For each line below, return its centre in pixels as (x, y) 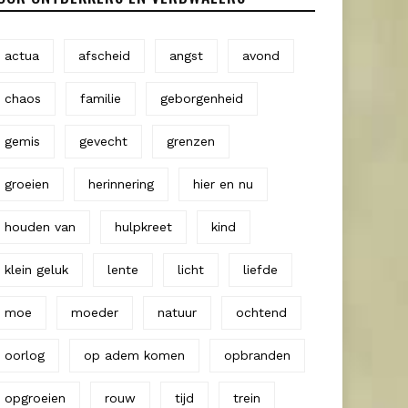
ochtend (261, 312)
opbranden (257, 355)
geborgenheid (202, 98)
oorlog (25, 355)
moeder (95, 312)
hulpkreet (143, 226)
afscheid (104, 55)
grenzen (191, 141)
